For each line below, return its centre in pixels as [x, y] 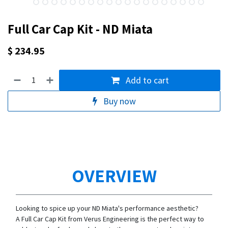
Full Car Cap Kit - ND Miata [80, 28]
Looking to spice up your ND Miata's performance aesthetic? [107, 208]
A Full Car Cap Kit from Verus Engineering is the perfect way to [110, 219]
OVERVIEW [114, 175]
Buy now [118, 101]
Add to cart [146, 80]
